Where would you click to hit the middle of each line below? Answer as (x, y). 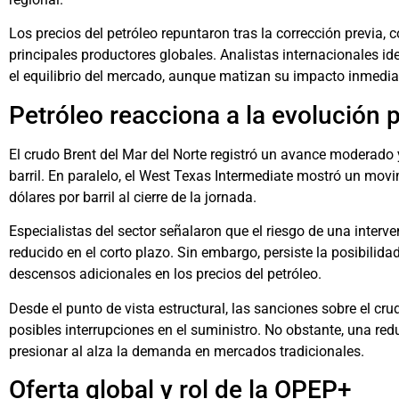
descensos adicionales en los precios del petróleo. (165, 274)
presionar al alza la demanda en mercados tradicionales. (187, 351)
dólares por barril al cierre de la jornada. (133, 197)
